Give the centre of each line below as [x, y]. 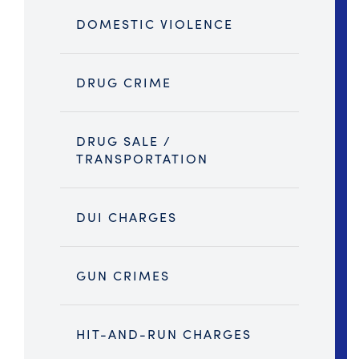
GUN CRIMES [123, 276]
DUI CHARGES [127, 217]
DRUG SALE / [124, 141]
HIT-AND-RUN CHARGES [164, 334]
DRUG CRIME [124, 83]
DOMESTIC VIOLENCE [155, 24]
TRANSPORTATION [142, 159]
